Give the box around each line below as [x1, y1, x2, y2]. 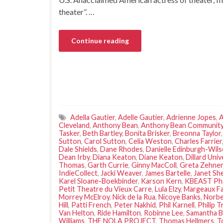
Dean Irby [59, 152, 90, 161]
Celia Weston [128, 136, 172, 145]
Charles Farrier [175, 136, 222, 145]
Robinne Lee [144, 208, 183, 217]
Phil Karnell [159, 200, 195, 209]
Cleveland [59, 120, 90, 129]
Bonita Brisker [125, 128, 170, 137]
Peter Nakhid [114, 200, 156, 209]
